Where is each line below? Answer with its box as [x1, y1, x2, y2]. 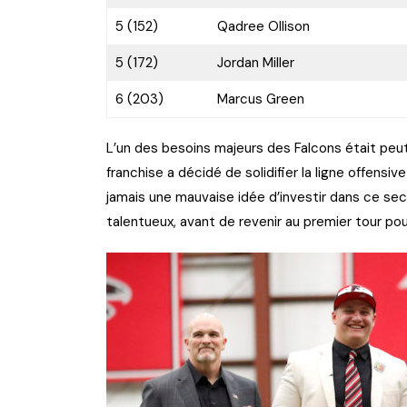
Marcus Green [216, 90, 304, 109]
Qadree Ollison [216, 17, 310, 36]
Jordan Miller [216, 54, 294, 73]
